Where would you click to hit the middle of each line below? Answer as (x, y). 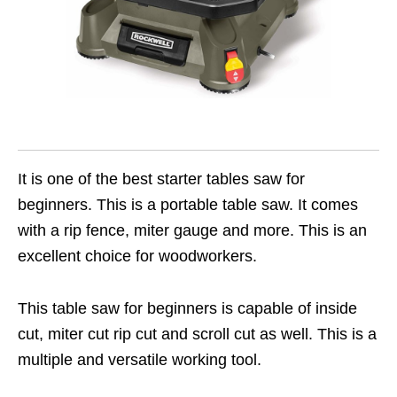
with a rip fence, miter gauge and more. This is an (192, 231)
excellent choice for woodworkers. (137, 257)
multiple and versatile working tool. (140, 360)
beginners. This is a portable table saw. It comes (188, 205)
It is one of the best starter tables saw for (161, 179)
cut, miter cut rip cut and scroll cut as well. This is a (197, 335)
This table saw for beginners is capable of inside (187, 309)
